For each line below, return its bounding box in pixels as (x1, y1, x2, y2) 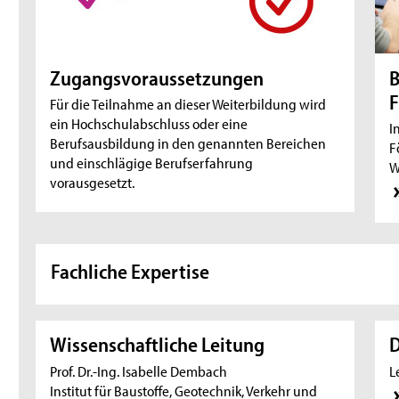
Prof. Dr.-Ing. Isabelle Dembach (50, 361, 228, 381)
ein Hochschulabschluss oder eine (50, 113, 248, 134)
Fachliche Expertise (51, 257, 210, 284)
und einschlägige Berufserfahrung (50, 152, 254, 173)
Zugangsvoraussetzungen (50, 64, 265, 91)
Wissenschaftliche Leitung (50, 331, 269, 358)
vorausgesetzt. (50, 172, 135, 192)
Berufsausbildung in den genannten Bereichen (50, 133, 327, 153)
